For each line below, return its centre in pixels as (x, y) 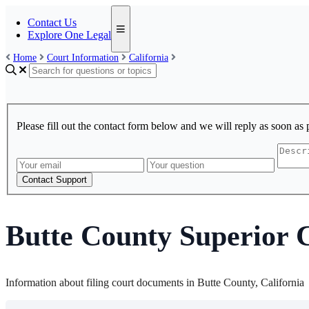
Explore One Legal (69, 35)
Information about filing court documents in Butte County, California (155, 282)
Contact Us (52, 22)
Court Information (83, 58)
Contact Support (54, 180)
